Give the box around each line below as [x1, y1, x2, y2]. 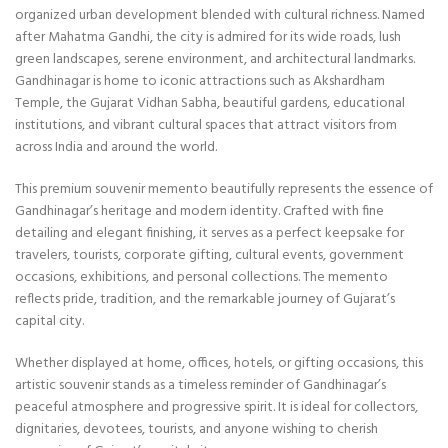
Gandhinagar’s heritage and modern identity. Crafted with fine [15, 199, 384, 223]
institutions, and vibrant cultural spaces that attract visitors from [15, 113, 397, 137]
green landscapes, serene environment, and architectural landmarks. [15, 47, 415, 71]
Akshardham [313, 69, 385, 93]
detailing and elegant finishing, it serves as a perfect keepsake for [15, 221, 404, 245]
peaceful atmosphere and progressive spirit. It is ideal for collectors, [15, 395, 418, 419]
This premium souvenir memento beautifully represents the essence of [15, 177, 433, 201]
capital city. [15, 309, 84, 333]
